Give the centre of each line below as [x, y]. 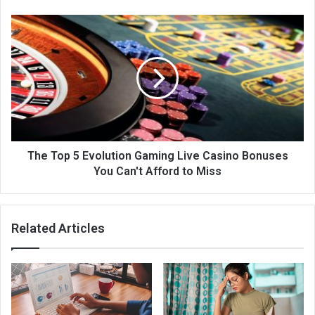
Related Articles [58, 228]
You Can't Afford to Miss [157, 171]
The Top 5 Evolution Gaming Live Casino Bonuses [157, 155]
